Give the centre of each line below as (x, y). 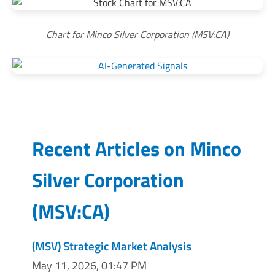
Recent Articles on (111, 149)
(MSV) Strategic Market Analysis (112, 246)
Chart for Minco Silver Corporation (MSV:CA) (137, 34)
